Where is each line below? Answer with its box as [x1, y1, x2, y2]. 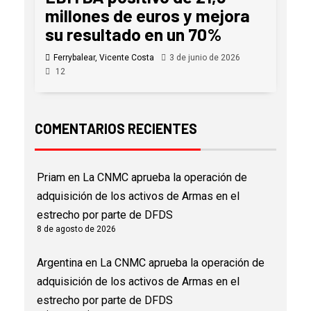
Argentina [37, 255, 83, 269]
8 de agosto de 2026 [37, 224, 116, 234]
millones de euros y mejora [45, 4, 250, 26]
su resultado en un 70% [45, 23, 221, 44]
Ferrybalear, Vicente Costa [53, 52, 154, 62]
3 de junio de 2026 [169, 52, 240, 62]
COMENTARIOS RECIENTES [35, 119, 197, 137]
